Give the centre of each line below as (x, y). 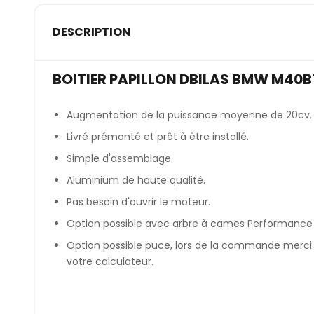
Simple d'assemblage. (120, 159)
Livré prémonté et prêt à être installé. (157, 137)
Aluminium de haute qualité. (136, 180)
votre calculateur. (110, 262)
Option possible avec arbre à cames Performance (189, 224)
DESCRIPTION (91, 32)
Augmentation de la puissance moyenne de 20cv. (189, 115)
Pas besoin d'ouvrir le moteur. (138, 202)
